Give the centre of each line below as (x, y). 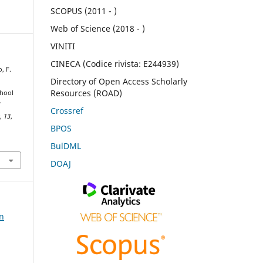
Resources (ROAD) (86, 93)
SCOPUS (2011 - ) (84, 11)
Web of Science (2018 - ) (98, 28)
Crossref (67, 110)
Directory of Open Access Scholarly (119, 81)
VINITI (63, 46)
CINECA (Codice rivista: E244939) (115, 63)
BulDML (66, 146)
